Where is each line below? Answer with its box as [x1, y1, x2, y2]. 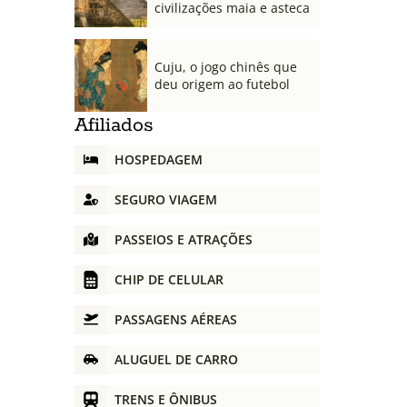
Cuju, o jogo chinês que [154, 57, 297, 75]
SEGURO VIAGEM [114, 191, 217, 209]
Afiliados [74, 112, 154, 138]
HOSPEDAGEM [114, 151, 203, 169]
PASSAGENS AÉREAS [114, 311, 237, 329]
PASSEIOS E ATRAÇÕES [114, 231, 253, 249]
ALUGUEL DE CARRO [114, 351, 238, 369]
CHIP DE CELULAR [114, 271, 223, 289]
